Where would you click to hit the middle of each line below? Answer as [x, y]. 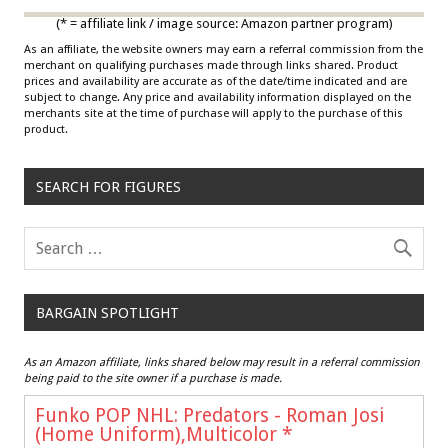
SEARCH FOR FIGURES [108, 186]
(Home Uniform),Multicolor [158, 434]
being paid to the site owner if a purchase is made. [153, 378]
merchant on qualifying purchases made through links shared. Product [211, 66]
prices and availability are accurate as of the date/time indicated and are [215, 82]
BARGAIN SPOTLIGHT [107, 312]
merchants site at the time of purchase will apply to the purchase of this [213, 114]
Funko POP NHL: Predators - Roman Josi [209, 415]
